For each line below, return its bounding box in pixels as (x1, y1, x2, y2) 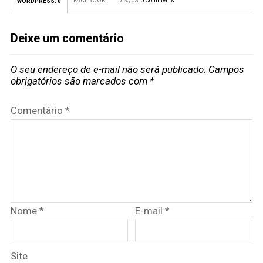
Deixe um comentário (10, 32, 124, 46)
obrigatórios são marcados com (10, 75, 150, 87)
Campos (208, 63, 244, 76)
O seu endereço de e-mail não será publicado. (10, 63, 206, 76)
